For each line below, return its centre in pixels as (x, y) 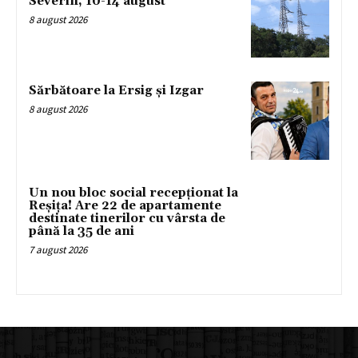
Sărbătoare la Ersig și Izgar (116, 91)
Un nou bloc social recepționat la (133, 193)
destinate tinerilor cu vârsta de (127, 218)
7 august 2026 (58, 249)
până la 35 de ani (82, 231)
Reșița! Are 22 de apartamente (125, 205)
